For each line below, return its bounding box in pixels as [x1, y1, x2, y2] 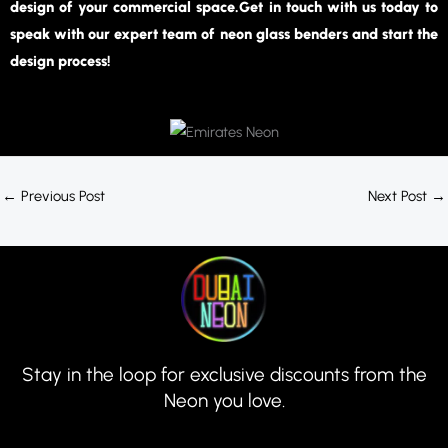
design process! [10, 51, 115, 70]
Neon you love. [163, 388, 285, 412]
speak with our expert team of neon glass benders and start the [10, 24, 438, 43]
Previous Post [17, 186, 105, 205]
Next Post [368, 186, 431, 205]
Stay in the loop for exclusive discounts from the [21, 362, 427, 386]
